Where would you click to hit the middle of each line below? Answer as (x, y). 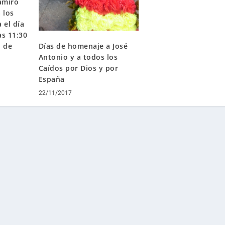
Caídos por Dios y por (78, 68)
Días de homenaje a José (83, 46)
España (51, 79)
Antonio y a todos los (78, 57)
